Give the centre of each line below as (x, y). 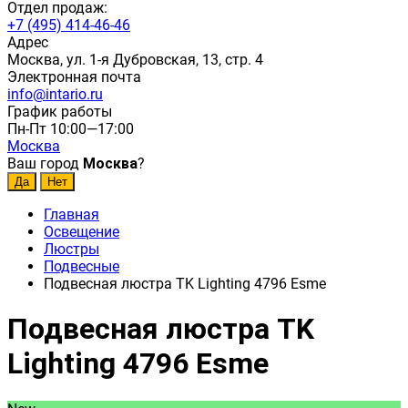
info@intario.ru (55, 94)
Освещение (82, 232)
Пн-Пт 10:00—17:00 (71, 129)
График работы (60, 112)
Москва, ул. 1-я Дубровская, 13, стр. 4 (135, 60)
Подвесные (82, 266)
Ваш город (45, 163)
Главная (71, 214)
